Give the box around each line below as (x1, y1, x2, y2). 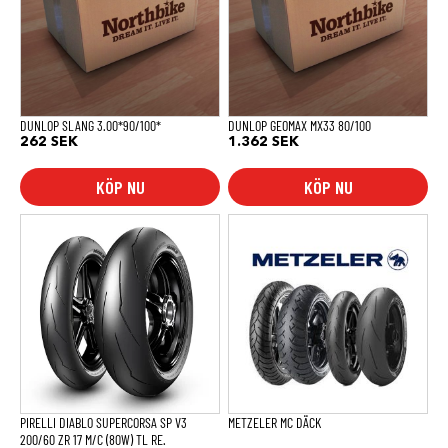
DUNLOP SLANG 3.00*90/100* (20, 117, 161, 135)
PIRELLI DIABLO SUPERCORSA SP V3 (20, 414, 187, 432)
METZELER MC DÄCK (228, 414, 321, 432)
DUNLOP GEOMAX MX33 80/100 (228, 117, 371, 135)
